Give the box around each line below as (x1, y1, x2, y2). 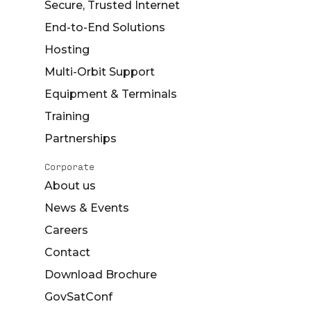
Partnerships (44, 132, 117, 146)
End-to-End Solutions (44, 21, 165, 35)
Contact (44, 246, 90, 260)
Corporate (44, 158, 94, 174)
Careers (44, 224, 88, 237)
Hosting (44, 43, 90, 57)
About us (44, 179, 96, 193)
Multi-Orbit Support (44, 65, 155, 79)
